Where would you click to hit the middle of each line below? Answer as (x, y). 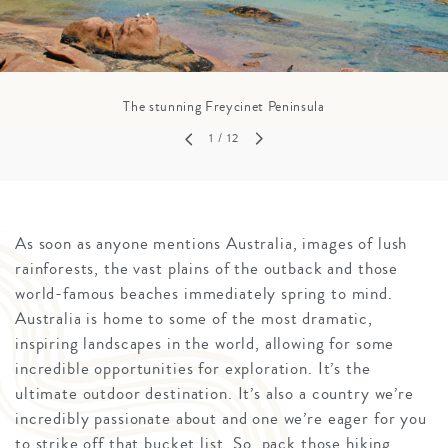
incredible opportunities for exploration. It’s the (193, 368)
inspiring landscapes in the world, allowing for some (205, 343)
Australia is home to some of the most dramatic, (194, 318)
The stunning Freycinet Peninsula (224, 107)
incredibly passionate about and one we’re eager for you (221, 418)
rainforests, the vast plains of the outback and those (207, 268)
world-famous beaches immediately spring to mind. (204, 293)
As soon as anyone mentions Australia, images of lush (211, 243)
